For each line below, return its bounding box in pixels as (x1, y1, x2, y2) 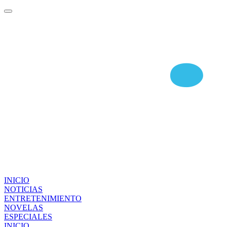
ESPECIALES (4, 212, 52, 221)
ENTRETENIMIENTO (4, 194, 82, 203)
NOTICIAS (4, 185, 43, 194)
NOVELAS (4, 203, 43, 212)
